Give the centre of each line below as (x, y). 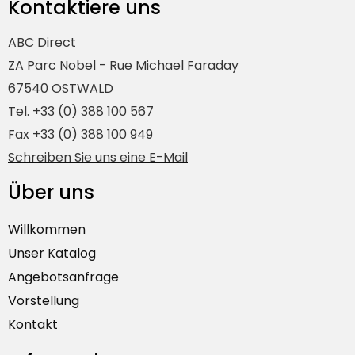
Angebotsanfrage (63, 277)
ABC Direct (42, 43)
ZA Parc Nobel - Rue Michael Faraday (123, 66)
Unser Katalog (52, 254)
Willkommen (47, 230)
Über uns (51, 193)
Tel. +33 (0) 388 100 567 (81, 112)
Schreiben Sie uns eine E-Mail (98, 158)
